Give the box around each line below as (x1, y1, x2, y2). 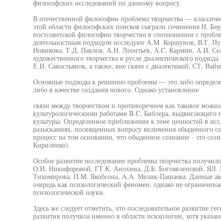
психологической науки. (33, 187, 105, 197)
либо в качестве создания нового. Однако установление (33, 85, 199, 94)
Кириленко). (33, 140, 70, 149)
